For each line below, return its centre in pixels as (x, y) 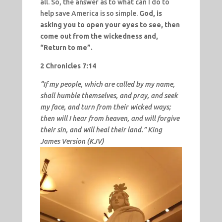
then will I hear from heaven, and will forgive (110, 119)
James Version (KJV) (72, 141)
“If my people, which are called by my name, (107, 84)
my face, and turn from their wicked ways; (105, 107)
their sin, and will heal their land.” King (101, 130)
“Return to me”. (66, 48)
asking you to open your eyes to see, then (110, 25)
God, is (150, 14)
